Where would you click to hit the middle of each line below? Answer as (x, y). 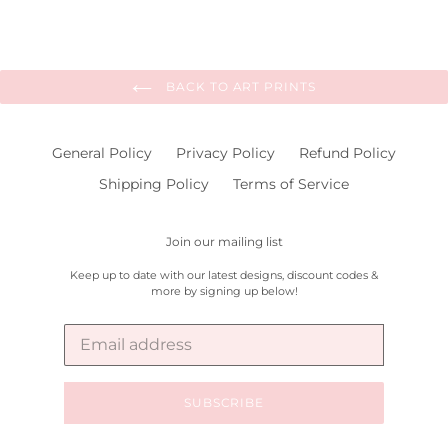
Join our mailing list (224, 242)
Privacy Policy (225, 153)
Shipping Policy (154, 184)
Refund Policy (347, 153)
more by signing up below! (224, 290)
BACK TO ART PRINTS (239, 87)
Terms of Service (291, 184)
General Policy (102, 153)
